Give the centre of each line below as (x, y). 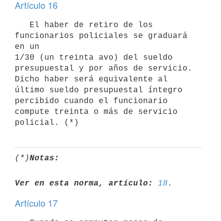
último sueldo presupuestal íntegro (99, 90)
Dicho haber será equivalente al (91, 79)
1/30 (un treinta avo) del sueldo (94, 57)
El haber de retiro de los (22, 25)
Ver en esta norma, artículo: (84, 183)
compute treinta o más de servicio (96, 112)
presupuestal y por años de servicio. (104, 68)
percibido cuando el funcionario (91, 101)
